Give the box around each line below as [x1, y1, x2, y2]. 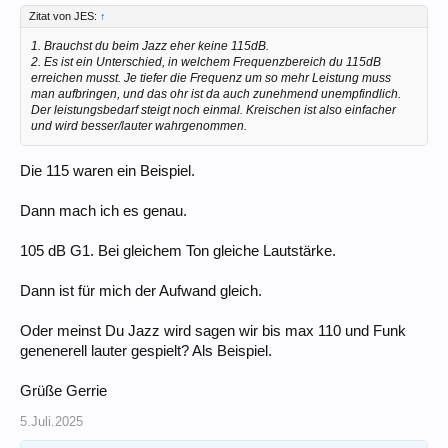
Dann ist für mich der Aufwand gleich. [20, 282, 262, 299]
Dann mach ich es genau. [20, 202, 187, 219]
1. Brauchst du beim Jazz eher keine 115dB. [31, 38, 269, 53]
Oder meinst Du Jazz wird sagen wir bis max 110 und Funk [20, 322, 406, 339]
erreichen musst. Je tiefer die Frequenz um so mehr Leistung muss [31, 70, 391, 85]
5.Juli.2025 [20, 413, 83, 429]
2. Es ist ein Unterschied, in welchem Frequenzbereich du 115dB [31, 54, 381, 69]
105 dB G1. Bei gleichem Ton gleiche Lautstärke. [20, 242, 336, 259]
